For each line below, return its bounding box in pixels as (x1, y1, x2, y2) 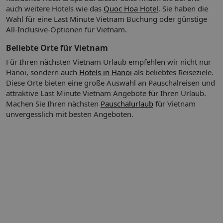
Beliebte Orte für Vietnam (6, 42, 108, 54)
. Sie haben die (158, 3, 208, 14)
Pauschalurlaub (101, 99, 153, 109)
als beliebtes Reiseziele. (132, 67, 214, 78)
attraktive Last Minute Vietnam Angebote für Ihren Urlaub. (6, 88, 206, 99)
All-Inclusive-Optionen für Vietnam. (6, 24, 127, 35)
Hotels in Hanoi (79, 67, 132, 78)
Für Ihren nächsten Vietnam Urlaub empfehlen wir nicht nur (6, 57, 211, 67)
